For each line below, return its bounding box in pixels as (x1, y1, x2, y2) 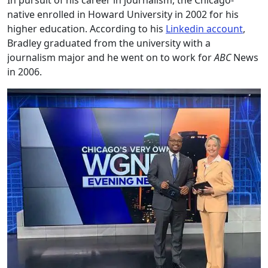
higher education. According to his (7, 22, 166, 36)
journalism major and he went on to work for (7, 51, 214, 65)
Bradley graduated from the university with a (7, 36, 211, 50)
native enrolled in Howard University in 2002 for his (7, 8, 239, 22)
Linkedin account (166, 22, 243, 36)
